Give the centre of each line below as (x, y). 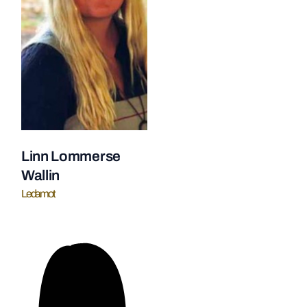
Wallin (40, 175)
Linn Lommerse (71, 156)
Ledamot (38, 194)
